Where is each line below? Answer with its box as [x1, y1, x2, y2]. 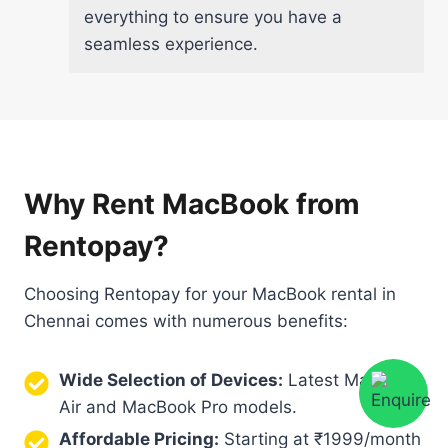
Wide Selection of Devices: [59, 369, 283, 390]
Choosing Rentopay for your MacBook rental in [24, 283, 396, 304]
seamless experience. [84, 33, 258, 54]
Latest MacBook [283, 369, 418, 390]
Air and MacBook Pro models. [59, 396, 297, 417]
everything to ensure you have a [84, 6, 342, 27]
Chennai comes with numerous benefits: [24, 310, 348, 331]
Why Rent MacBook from [24, 186, 360, 221]
